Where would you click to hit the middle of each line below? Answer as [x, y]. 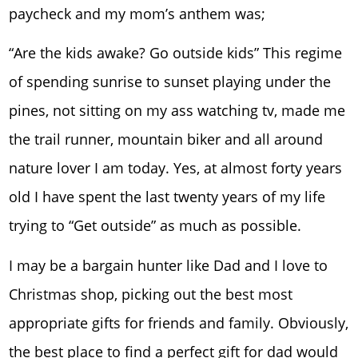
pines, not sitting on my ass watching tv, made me [177, 111]
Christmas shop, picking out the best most [151, 294]
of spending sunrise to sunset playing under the [170, 82]
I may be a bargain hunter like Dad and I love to [169, 265]
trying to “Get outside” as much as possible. [155, 226]
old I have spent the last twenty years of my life [167, 197]
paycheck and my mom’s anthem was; [137, 13]
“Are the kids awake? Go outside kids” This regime [176, 53]
